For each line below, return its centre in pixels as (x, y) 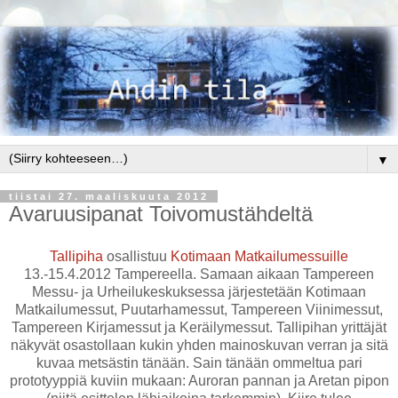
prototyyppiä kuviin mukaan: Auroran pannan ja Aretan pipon (199, 380)
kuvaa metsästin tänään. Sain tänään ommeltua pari (199, 362)
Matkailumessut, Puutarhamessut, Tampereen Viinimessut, (199, 309)
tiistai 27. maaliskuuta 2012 (109, 197)
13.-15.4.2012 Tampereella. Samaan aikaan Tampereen (199, 274)
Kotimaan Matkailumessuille (259, 256)
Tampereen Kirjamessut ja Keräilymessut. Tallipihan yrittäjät (199, 327)
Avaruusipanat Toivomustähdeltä (161, 214)
